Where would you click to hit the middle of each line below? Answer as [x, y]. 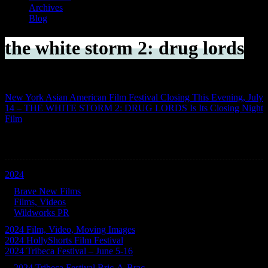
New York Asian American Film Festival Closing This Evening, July [134, 98]
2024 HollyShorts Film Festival [64, 240]
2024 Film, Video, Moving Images [70, 230]
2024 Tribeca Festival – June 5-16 [69, 251]
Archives [46, 8]
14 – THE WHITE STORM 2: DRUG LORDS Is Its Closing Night [134, 108]
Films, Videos [40, 202]
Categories [42, 144]
